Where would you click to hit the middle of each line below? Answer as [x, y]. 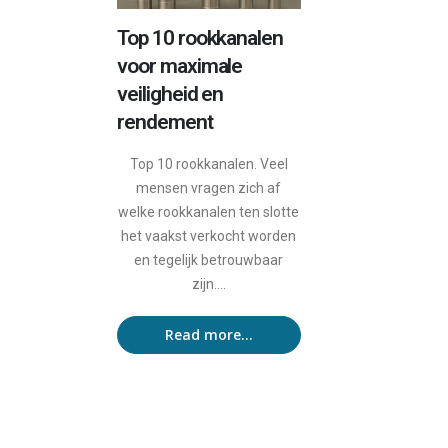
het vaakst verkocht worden [209, 235]
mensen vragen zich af [209, 187]
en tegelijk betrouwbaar [209, 259]
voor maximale [180, 65]
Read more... [208, 335]
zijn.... [208, 283]
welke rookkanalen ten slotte [209, 211]
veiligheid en [170, 93]
